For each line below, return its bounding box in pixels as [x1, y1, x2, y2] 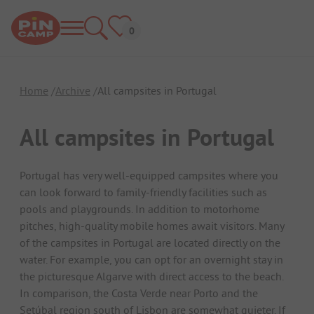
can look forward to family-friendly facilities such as [20, 184, 267, 199]
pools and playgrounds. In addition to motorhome [20, 201, 259, 216]
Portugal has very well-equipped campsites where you [20, 168, 278, 182]
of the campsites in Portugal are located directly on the [20, 235, 280, 250]
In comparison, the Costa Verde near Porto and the [20, 285, 258, 300]
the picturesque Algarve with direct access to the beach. [20, 268, 283, 283]
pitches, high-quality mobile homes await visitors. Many [20, 218, 284, 233]
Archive [55, 83, 90, 97]
